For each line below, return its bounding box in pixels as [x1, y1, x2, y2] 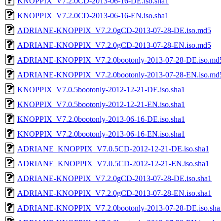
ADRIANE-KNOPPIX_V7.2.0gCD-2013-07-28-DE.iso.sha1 [17, 174, 212, 183]
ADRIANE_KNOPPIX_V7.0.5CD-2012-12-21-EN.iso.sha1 [17, 159, 209, 168]
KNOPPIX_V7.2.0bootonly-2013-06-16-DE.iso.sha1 [17, 114, 185, 123]
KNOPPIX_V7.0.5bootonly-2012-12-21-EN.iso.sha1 [17, 100, 185, 109]
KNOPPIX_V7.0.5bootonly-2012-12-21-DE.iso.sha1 [17, 85, 185, 94]
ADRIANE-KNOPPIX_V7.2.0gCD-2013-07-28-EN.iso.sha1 [17, 188, 212, 197]
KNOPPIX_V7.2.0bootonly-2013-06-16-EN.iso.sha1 [17, 129, 185, 138]
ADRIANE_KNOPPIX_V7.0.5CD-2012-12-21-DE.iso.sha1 [17, 144, 209, 153]
